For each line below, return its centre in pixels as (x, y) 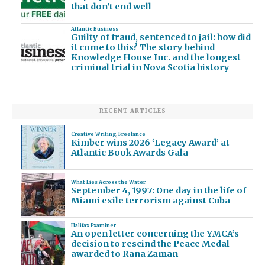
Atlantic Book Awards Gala (129, 153)
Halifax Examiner (93, 225)
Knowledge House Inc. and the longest (156, 58)
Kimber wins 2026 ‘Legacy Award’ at (150, 143)
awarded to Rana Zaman (124, 253)
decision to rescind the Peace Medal (150, 243)
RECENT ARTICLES (132, 111)
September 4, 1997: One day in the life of (158, 191)
